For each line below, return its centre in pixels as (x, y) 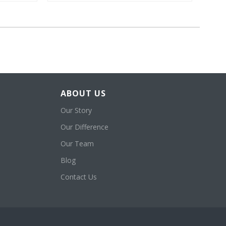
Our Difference (84, 127)
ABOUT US (83, 94)
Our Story (76, 110)
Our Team (77, 144)
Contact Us (78, 177)
